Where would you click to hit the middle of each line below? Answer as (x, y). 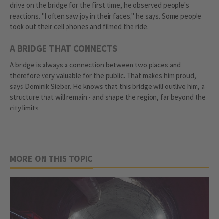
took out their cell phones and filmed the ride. (79, 26)
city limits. (25, 108)
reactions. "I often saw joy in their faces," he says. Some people (106, 16)
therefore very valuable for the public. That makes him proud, (103, 75)
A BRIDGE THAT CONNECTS (64, 48)
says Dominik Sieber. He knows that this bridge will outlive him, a (107, 86)
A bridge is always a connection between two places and (95, 65)
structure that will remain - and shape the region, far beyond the (108, 97)
